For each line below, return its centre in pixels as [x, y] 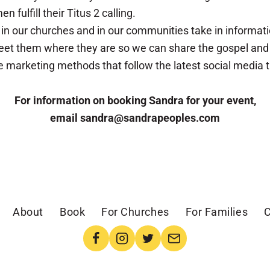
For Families [217, 212]
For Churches [135, 212]
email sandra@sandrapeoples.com [135, 118]
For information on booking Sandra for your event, [135, 100]
